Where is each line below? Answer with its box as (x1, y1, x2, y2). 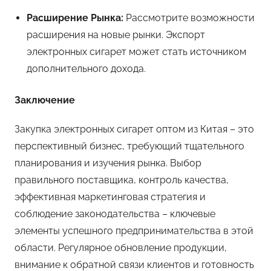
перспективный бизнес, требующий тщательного (15, 140, 244, 152)
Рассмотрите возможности (123, 11, 255, 24)
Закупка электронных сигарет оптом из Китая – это (15, 123, 254, 135)
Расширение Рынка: (27, 11, 123, 24)
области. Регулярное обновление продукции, (15, 241, 227, 253)
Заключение (15, 94, 75, 106)
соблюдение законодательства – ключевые (15, 207, 215, 220)
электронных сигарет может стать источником (27, 45, 246, 57)
